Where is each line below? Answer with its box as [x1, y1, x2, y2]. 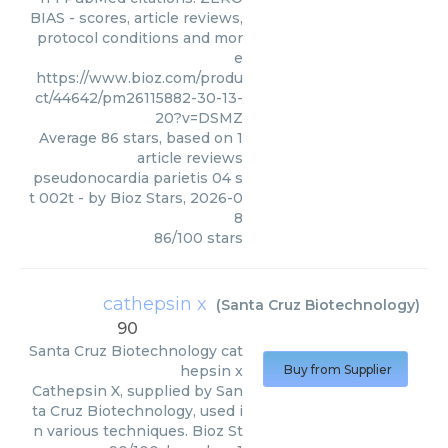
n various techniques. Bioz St [33, 422, 243, 440]
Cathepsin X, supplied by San [32, 382, 243, 400]
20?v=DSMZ [155, 109, 243, 127]
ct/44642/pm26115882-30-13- [35, 89, 243, 107]
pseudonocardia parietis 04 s [33, 169, 243, 187]
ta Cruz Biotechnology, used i [32, 402, 243, 420]
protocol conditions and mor [37, 29, 243, 47]
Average [39, 129, 101, 147]
